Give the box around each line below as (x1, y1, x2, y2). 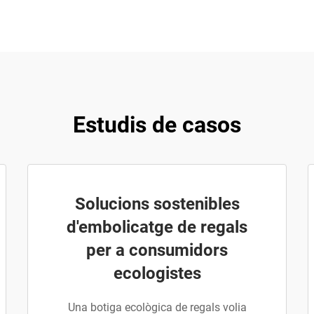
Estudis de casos (73, 111, 241, 138)
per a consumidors (86, 240, 228, 260)
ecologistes (113, 264, 201, 283)
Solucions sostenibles (74, 194, 240, 214)
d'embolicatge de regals (67, 217, 247, 237)
